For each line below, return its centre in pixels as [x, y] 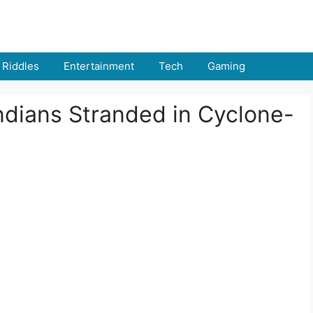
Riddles [21, 66]
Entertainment [99, 66]
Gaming [226, 66]
